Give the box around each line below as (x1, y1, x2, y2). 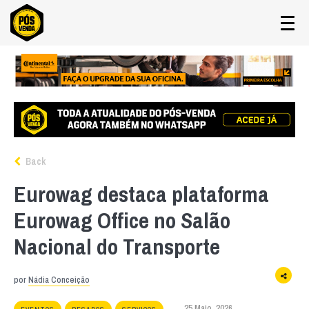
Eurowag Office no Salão (14, 205, 230, 235)
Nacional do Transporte (14, 231, 220, 261)
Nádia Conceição (28, 273, 90, 286)
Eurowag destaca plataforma (14, 179, 269, 209)
